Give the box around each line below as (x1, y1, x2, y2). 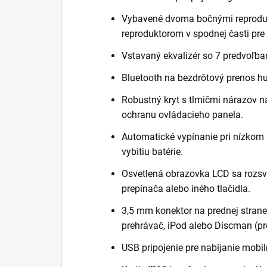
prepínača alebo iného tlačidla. (122, 182, 250, 194)
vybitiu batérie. (122, 145, 183, 157)
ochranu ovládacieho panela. (122, 108, 243, 120)
